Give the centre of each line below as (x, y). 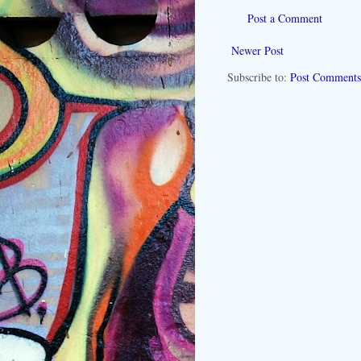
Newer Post (257, 50)
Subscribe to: (259, 77)
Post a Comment (285, 18)
